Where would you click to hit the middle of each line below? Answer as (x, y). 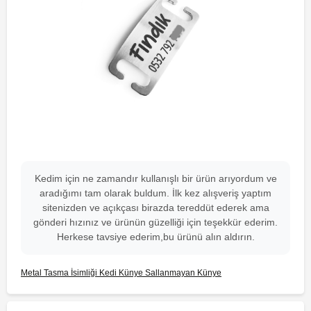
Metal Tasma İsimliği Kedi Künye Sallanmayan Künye (121, 272)
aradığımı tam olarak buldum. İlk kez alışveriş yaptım (155, 193)
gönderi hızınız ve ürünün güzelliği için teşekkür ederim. (155, 222)
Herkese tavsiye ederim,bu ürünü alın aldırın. (155, 236)
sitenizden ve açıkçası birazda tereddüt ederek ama (155, 207)
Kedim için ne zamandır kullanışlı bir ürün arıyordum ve (155, 178)
